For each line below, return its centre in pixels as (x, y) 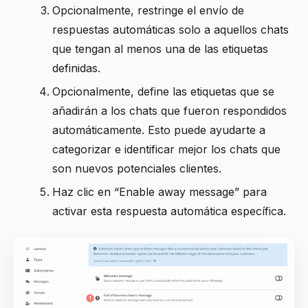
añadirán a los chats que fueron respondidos (169, 110)
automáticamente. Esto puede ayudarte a (159, 130)
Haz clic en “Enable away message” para (159, 191)
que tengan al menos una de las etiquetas (160, 48)
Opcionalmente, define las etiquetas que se (163, 91)
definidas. (76, 68)
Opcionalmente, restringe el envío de (148, 10)
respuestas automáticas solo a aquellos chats (170, 29)
